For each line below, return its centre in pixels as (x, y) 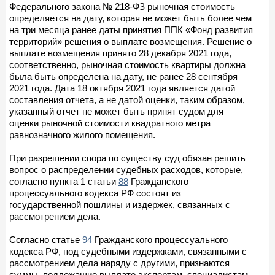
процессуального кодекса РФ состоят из (95, 193)
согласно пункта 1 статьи (64, 181)
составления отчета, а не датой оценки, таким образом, (127, 99)
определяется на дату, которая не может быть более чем (130, 18)
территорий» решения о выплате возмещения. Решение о (130, 41)
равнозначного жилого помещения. (82, 134)
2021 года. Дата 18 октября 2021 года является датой (122, 88)
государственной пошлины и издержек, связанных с (120, 204)
